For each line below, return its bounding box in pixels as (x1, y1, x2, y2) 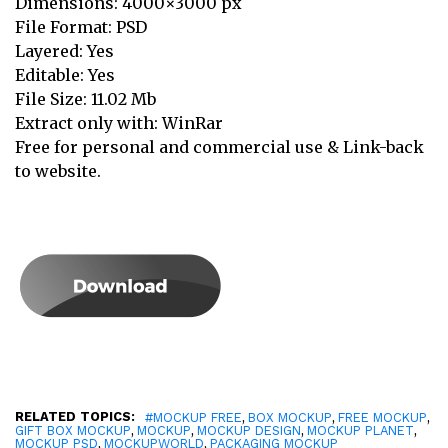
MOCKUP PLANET (307, 423, 414, 438)
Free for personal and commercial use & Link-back (15, 137, 424, 157)
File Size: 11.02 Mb (15, 89, 156, 109)
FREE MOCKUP (338, 410, 427, 425)
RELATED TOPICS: (15, 409, 135, 424)
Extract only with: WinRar (15, 113, 223, 133)
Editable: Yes (15, 65, 115, 85)
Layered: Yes (15, 41, 114, 61)
